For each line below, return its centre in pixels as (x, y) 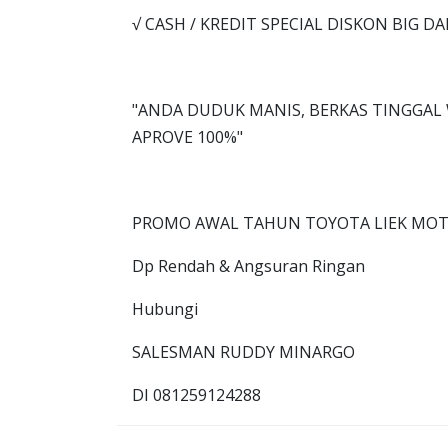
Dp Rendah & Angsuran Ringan (248, 266)
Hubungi (165, 309)
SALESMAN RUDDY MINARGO (243, 352)
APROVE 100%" (187, 137)
